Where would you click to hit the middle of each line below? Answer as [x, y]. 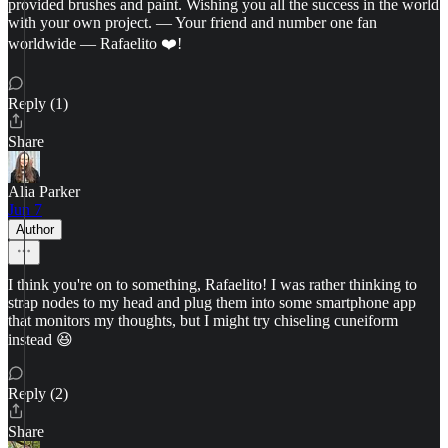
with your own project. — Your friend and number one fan [192, 22]
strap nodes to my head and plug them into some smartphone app [212, 302]
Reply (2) [38, 393]
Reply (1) [38, 103]
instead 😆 [40, 339]
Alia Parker [44, 191]
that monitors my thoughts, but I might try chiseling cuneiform [203, 320]
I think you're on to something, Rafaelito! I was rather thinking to [212, 284]
